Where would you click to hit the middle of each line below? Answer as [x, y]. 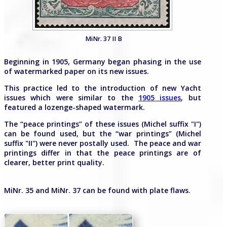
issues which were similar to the [71, 98]
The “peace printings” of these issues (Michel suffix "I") [103, 124]
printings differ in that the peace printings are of [103, 153]
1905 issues [160, 98]
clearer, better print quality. [54, 162]
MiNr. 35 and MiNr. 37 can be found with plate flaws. [97, 190]
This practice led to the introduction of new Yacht [103, 88]
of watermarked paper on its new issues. [77, 71]
